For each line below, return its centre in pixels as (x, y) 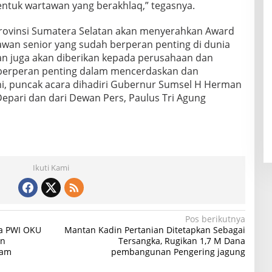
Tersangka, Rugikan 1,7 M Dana (182, 241)
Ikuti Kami (51, 168)
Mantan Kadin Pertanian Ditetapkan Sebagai (155, 230)
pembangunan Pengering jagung (178, 252)
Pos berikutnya (215, 219)
